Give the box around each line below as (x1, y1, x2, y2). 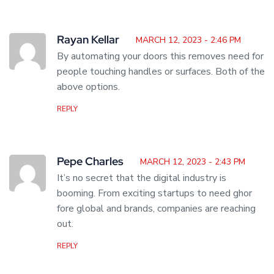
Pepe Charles (57, 154, 124, 169)
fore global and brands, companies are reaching (57, 202, 256, 216)
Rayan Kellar (57, 32, 119, 47)
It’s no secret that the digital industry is (57, 171, 226, 185)
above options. (57, 80, 120, 94)
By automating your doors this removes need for (57, 50, 264, 64)
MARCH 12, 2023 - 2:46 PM (136, 34, 241, 46)
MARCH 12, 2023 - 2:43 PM (140, 156, 245, 168)
